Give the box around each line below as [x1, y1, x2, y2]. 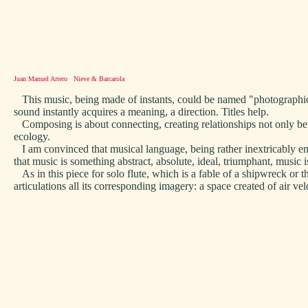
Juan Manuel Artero [14, 75, 67, 82]
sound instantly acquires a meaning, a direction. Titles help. [14, 106, 269, 118]
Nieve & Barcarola [74, 75, 124, 82]
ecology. [14, 131, 50, 142]
